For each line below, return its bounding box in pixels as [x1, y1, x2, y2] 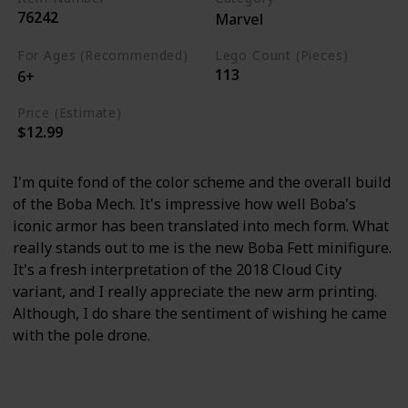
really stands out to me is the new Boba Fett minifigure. [13, 237, 392, 258]
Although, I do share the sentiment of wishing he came [13, 302, 387, 323]
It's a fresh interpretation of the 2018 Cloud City [13, 259, 342, 280]
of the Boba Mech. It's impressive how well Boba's [13, 193, 356, 214]
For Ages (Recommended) [16, 46, 189, 65]
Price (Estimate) [16, 104, 122, 122]
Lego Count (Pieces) [214, 46, 349, 65]
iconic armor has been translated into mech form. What [13, 215, 389, 236]
